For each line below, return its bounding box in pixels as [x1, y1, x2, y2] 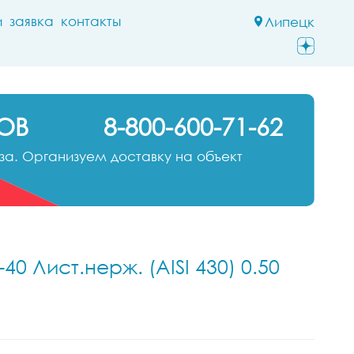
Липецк [265, 13, 314, 30]
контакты [61, 13, 121, 29]
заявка [9, 13, 54, 29]
